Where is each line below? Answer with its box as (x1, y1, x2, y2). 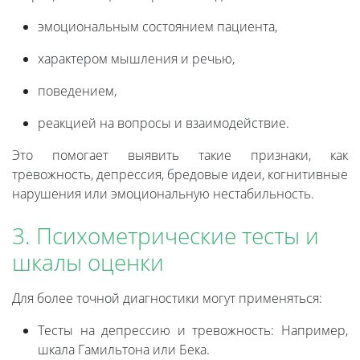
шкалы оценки (12, 247, 164, 278)
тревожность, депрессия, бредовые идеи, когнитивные (12, 166, 348, 184)
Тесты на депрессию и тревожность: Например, (38, 321, 348, 340)
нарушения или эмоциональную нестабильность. (12, 185, 314, 203)
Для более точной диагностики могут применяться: (12, 289, 322, 308)
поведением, (38, 82, 117, 100)
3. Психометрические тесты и (12, 220, 319, 252)
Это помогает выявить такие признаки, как (12, 146, 348, 165)
